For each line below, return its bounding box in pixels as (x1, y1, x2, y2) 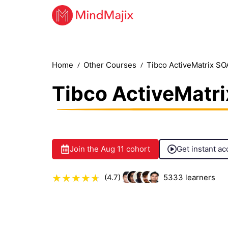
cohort (124, 144, 150, 154)
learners (183, 172, 215, 182)
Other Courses (83, 60, 136, 70)
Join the (70, 144, 101, 154)
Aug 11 (101, 144, 124, 154)
